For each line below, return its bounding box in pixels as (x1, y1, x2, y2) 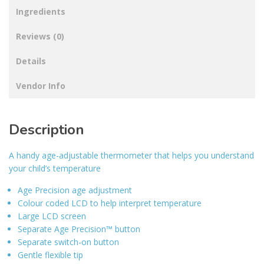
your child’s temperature (9, 162, 101, 174)
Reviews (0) (16, 30, 64, 42)
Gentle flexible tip (18, 249, 83, 260)
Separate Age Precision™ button (18, 223, 140, 235)
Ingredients (16, 5, 65, 17)
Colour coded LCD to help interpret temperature (18, 197, 202, 209)
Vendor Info (16, 80, 65, 91)
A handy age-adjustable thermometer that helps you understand (9, 149, 254, 161)
